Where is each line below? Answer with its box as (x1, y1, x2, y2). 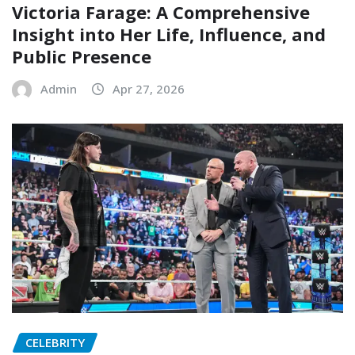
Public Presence (12, 44, 151, 68)
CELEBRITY (25, 334, 85, 350)
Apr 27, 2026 (113, 80, 185, 97)
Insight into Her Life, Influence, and (12, 21, 326, 46)
